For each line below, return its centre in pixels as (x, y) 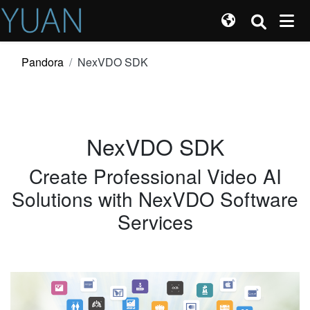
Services (155, 221)
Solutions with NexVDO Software (155, 199)
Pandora (43, 62)
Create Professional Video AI (155, 176)
